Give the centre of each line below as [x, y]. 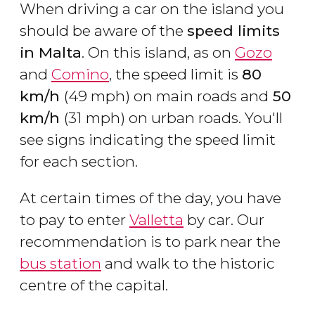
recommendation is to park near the [150, 242]
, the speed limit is [175, 75]
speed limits [233, 31]
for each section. [79, 162]
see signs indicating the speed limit [148, 140]
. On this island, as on [158, 53]
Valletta [156, 220]
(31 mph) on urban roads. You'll [173, 118]
